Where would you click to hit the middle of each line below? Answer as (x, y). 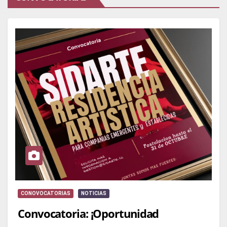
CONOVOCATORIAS (46, 194)
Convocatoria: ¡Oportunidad (88, 214)
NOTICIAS (94, 194)
